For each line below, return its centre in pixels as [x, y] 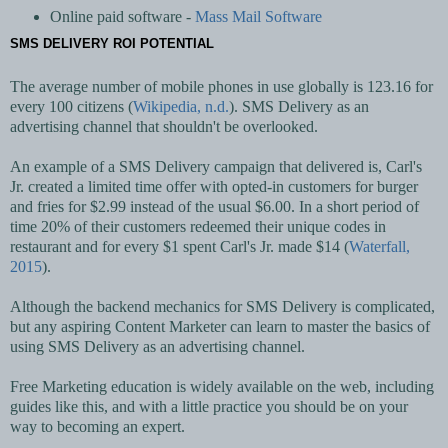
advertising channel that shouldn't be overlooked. [164, 127]
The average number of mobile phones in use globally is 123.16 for [221, 87]
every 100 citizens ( [71, 107]
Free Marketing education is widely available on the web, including [222, 387]
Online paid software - [122, 16]
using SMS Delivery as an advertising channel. [157, 347]
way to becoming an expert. [97, 427]
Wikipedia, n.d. [181, 107]
